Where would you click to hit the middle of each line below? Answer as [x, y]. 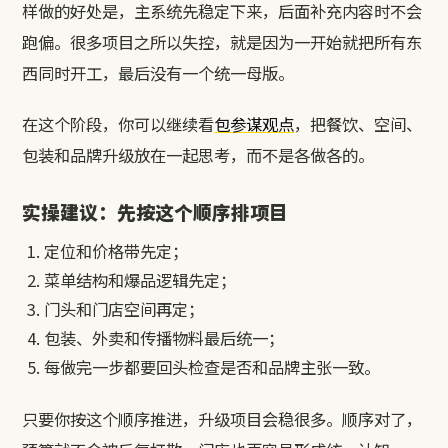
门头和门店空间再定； [124, 308]
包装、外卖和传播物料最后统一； [164, 337]
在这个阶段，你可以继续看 [118, 123]
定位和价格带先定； [116, 250]
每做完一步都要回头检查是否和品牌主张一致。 [212, 366]
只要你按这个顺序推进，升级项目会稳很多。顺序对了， [222, 418]
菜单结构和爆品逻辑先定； [140, 279]
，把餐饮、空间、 [358, 123]
